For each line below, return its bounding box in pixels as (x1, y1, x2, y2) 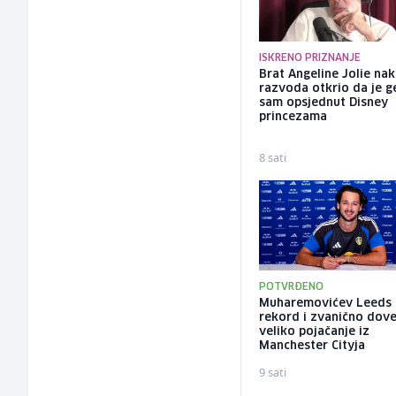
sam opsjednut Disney (259, 97, 389, 110)
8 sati (259, 149, 287, 166)
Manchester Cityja (259, 339, 366, 352)
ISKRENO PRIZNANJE (259, 53, 362, 64)
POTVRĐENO (259, 281, 324, 292)
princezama (259, 111, 328, 124)
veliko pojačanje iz (259, 325, 370, 338)
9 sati (259, 363, 287, 380)
